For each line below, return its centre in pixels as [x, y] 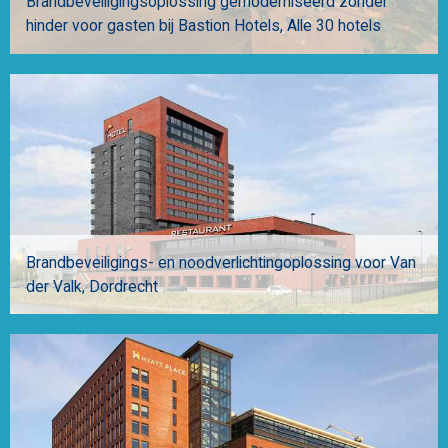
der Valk [53, 286]
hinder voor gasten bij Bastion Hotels [152, 25]
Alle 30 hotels [333, 25]
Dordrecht [123, 286]
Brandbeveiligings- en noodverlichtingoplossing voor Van [220, 262]
